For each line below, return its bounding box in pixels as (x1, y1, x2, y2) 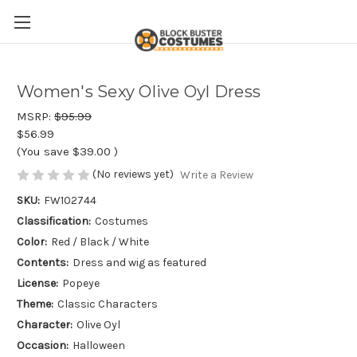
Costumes (94, 214, 148, 229)
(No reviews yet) (92, 167, 174, 181)
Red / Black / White (50, 235, 149, 249)
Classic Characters (57, 297, 158, 312)
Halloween (72, 339, 125, 353)
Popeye (61, 277, 100, 291)
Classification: (17, 214, 91, 229)
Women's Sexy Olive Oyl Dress (17, 82, 261, 102)
